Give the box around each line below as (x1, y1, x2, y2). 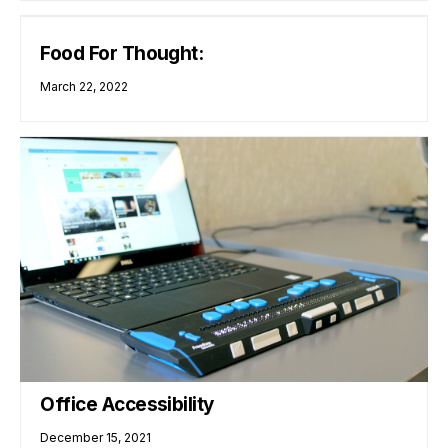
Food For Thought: (40, 41, 204, 65)
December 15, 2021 (40, 430, 152, 446)
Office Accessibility (40, 393, 214, 417)
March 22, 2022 (40, 78, 129, 94)
